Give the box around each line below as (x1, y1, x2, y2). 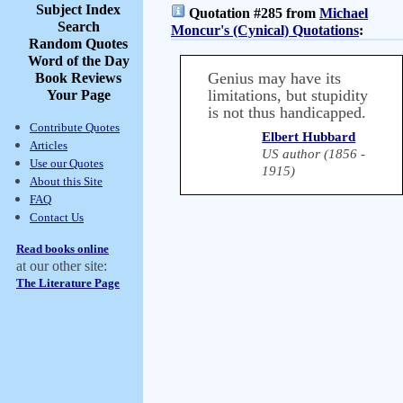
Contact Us (30, 210, 84, 224)
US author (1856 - (262, 147, 366, 161)
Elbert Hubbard (262, 130, 356, 144)
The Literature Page (16, 276, 120, 290)
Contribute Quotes (30, 121, 120, 134)
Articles (30, 139, 67, 152)
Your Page (46, 87, 111, 103)
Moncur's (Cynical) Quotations (171, 22, 359, 38)
